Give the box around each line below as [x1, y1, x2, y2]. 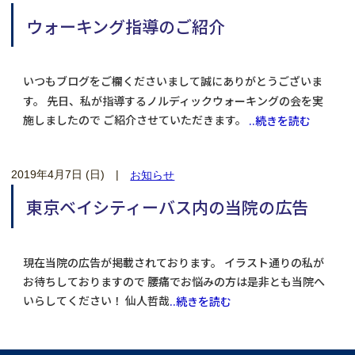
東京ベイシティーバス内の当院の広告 [26, 195, 309, 219]
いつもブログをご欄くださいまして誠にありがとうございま [22, 73, 323, 90]
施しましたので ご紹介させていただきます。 [22, 112, 249, 128]
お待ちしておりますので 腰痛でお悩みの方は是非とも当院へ [22, 273, 325, 290]
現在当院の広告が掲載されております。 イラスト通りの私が [22, 254, 324, 271]
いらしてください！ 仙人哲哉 [22, 292, 170, 309]
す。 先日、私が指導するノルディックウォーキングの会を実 [22, 92, 323, 109]
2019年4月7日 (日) [11, 167, 105, 181]
